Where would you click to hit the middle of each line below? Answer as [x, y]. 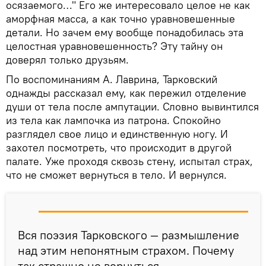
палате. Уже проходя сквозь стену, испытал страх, [129, 161]
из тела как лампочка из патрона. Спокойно [113, 121]
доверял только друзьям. [67, 60]
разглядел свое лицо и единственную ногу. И [117, 134]
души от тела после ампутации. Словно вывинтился [132, 107]
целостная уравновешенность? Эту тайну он [114, 46]
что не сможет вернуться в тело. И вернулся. [116, 175]
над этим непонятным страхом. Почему [126, 251]
